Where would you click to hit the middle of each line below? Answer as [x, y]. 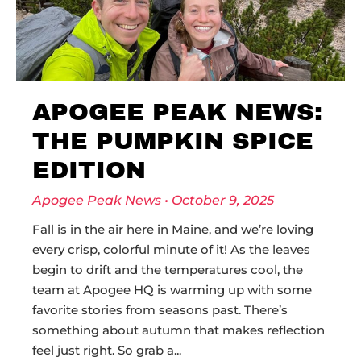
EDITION [89, 170]
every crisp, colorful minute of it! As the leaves [171, 249]
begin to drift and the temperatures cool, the [168, 270]
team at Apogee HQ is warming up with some [172, 290]
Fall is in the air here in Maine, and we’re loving [173, 229]
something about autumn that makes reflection [178, 330]
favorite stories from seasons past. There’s [160, 310]
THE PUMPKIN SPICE [173, 141]
